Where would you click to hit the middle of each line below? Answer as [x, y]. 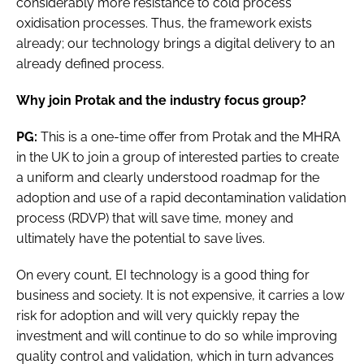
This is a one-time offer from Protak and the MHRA [189, 137]
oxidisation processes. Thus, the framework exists [164, 24]
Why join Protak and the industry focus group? [161, 101]
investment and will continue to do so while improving [177, 336]
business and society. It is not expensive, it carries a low [180, 296]
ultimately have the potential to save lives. [141, 239]
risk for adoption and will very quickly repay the [158, 316]
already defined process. [90, 64]
